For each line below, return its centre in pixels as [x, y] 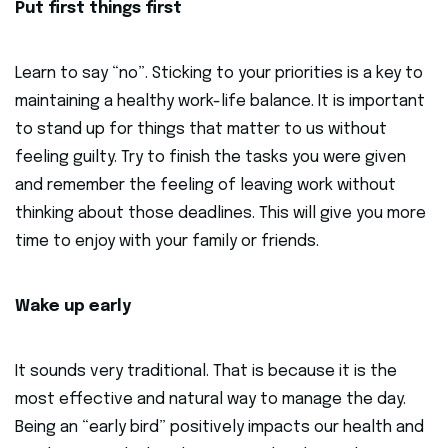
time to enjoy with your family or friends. [167, 242]
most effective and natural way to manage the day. [210, 400]
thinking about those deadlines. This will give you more [220, 214]
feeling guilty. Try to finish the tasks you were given [210, 158]
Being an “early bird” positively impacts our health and [219, 428]
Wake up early [73, 307]
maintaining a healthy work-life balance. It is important [220, 102]
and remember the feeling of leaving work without [205, 186]
